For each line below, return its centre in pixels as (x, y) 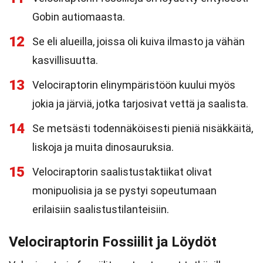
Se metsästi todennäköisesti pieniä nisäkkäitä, (143, 128)
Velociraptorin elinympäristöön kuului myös (134, 85)
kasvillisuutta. (65, 60)
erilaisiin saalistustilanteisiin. (101, 209)
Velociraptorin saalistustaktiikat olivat (122, 172)
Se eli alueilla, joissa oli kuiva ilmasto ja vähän (139, 41)
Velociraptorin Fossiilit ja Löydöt (113, 242)
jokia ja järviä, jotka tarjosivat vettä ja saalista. (140, 104)
